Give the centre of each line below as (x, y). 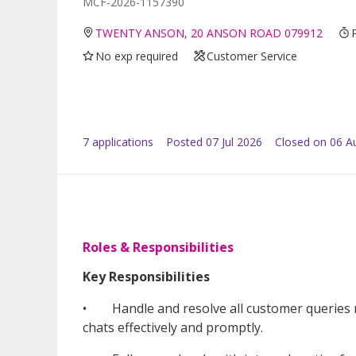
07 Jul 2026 (234, 141)
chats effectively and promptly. (173, 327)
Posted (184, 141)
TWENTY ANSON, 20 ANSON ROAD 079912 (209, 33)
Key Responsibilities (146, 276)
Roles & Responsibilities (158, 247)
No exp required (137, 56)
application (118, 141)
